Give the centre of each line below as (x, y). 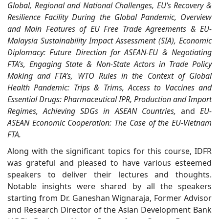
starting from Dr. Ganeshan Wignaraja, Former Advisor (109, 198)
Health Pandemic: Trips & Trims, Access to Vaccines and (109, 87)
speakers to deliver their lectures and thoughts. (109, 174)
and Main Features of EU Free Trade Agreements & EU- (109, 29)
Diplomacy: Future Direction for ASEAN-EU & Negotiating (109, 52)
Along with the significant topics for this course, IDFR (109, 151)
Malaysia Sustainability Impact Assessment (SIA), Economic (109, 40)
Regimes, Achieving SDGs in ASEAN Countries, (94, 111)
